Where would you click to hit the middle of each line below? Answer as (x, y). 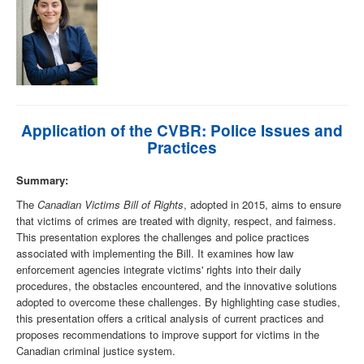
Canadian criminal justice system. (96, 351)
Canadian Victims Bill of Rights (110, 205)
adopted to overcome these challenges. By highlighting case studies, (178, 302)
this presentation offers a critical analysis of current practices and (170, 318)
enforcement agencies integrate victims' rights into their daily (159, 270)
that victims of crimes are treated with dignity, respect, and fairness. (176, 221)
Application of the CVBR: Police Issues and (182, 131)
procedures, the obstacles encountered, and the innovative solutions (177, 286)
